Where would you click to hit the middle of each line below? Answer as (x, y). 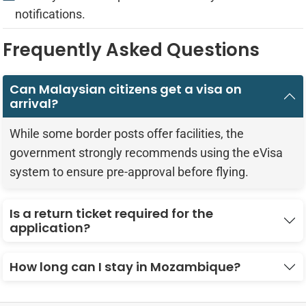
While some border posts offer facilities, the (126, 134)
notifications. (50, 14)
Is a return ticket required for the (111, 214)
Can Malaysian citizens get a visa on (125, 89)
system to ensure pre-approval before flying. (129, 172)
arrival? (33, 104)
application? (50, 228)
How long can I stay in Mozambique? (125, 267)
